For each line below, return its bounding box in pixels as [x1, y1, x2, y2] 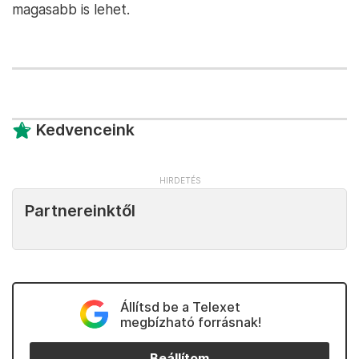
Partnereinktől [25, 201, 135, 220]
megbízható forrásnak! [119, 314, 261, 330]
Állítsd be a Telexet [119, 299, 240, 315]
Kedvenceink [36, 120, 135, 139]
